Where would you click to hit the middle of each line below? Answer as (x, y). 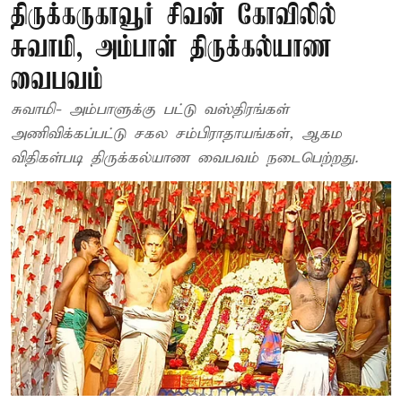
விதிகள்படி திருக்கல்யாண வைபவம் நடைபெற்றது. (184, 158)
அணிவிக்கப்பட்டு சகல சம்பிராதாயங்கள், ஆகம (176, 134)
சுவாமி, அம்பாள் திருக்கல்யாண (171, 49)
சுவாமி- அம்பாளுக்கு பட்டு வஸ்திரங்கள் (150, 110)
